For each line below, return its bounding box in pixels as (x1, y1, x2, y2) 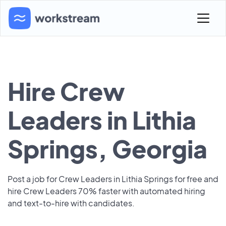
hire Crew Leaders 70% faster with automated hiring (8, 186, 205, 196)
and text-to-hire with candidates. (8, 198, 135, 208)
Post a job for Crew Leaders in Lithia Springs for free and (8, 174, 218, 184)
